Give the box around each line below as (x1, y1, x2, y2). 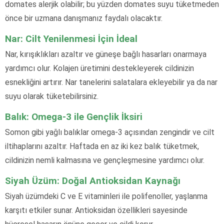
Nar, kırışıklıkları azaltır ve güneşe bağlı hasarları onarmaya (5, 49, 206, 59)
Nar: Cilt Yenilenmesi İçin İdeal (5, 33, 137, 45)
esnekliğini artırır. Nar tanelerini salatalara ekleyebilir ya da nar (5, 77, 217, 87)
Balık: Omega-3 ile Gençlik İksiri (5, 111, 142, 123)
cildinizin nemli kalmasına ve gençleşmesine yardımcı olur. (5, 155, 204, 165)
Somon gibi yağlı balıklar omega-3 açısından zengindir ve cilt (5, 127, 214, 137)
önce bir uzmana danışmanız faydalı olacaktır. (5, 13, 162, 23)
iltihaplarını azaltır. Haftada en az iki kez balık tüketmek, (5, 141, 199, 151)
